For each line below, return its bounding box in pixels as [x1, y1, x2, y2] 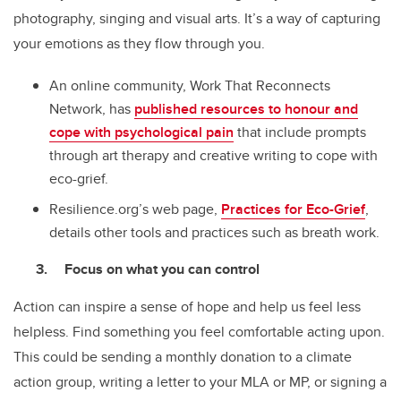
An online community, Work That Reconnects [49, 74, 330, 96]
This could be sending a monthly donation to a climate [13, 346, 352, 368]
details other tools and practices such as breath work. [49, 222, 380, 243]
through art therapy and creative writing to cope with [49, 144, 378, 166]
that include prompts [234, 121, 366, 142]
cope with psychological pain [49, 121, 234, 142]
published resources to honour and [134, 98, 358, 119]
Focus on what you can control [64, 259, 260, 280]
